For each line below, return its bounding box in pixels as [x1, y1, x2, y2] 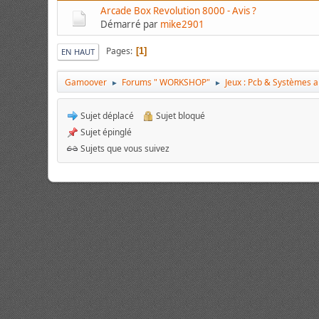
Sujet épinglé [78, 125, 132, 138]
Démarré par [100, 17, 161, 31]
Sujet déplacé [78, 109, 135, 122]
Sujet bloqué [154, 109, 206, 122]
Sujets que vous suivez [78, 142, 170, 155]
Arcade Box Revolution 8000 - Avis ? [100, 4, 257, 17]
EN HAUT [61, 46, 95, 57]
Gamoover [65, 75, 108, 88]
